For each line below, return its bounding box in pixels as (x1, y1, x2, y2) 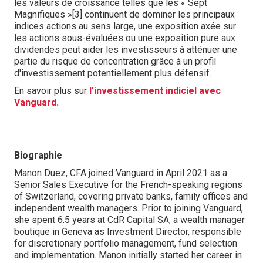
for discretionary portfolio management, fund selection (14, 238, 237, 249)
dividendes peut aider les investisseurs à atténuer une (14, 44, 237, 55)
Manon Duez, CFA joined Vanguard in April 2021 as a (14, 167, 227, 178)
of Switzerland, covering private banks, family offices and (14, 191, 248, 202)
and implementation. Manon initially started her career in (14, 249, 242, 261)
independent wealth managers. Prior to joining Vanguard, (14, 203, 243, 214)
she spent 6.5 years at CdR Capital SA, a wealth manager (14, 214, 245, 225)
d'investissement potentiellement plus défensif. (14, 68, 211, 79)
